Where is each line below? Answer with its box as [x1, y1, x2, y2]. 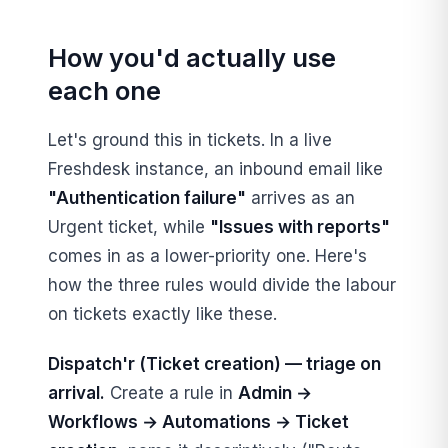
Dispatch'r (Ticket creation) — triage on [48, 353, 381, 374]
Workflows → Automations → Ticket [48, 411, 349, 432]
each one [48, 74, 161, 106]
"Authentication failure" [48, 187, 246, 208]
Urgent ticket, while [48, 216, 210, 237]
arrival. [48, 382, 105, 403]
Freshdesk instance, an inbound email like [48, 158, 383, 179]
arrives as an [246, 187, 355, 208]
